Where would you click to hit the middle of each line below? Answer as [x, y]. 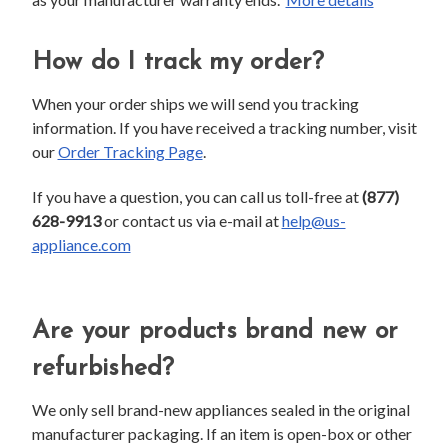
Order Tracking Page [130, 151]
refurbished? [103, 368]
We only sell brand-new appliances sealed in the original [220, 409]
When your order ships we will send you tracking [195, 103]
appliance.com [81, 244]
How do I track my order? [178, 62]
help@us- [313, 220]
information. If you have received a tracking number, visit [224, 127]
